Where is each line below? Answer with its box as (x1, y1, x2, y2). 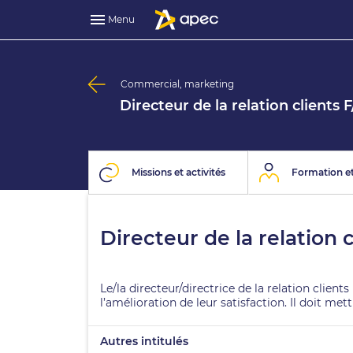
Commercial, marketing (121, 78, 234, 90)
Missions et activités (131, 166, 225, 178)
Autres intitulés (100, 334, 188, 348)
